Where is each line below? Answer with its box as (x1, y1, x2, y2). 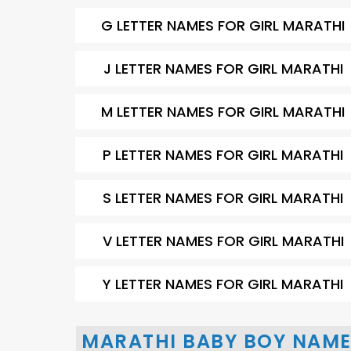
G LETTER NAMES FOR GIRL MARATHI (101, 16, 346, 35)
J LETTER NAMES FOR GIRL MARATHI (103, 59, 343, 78)
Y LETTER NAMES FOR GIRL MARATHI (103, 274, 344, 294)
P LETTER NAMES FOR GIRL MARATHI (103, 145, 344, 165)
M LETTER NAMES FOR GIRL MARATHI (101, 102, 346, 121)
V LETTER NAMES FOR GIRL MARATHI (102, 231, 344, 251)
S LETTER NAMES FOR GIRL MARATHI (103, 188, 344, 208)
